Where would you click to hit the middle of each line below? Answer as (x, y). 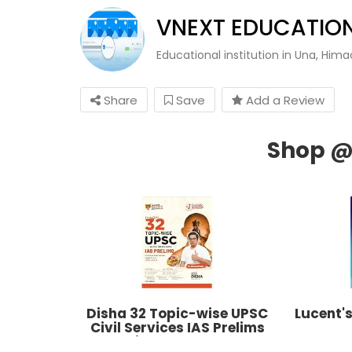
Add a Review (284, 100)
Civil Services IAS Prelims (177, 328)
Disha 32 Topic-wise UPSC (178, 314)
